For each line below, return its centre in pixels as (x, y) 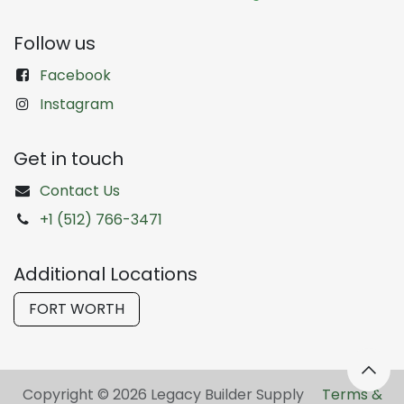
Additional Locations (106, 274)
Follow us (55, 43)
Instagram (76, 104)
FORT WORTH (77, 308)
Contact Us (79, 190)
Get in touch (69, 158)
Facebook (75, 75)
